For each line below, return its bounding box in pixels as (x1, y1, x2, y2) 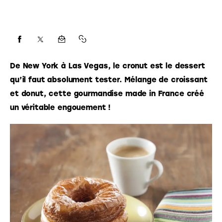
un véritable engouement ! (10, 103, 111, 112)
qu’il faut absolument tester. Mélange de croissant (10, 75, 210, 84)
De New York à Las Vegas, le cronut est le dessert (10, 61, 208, 70)
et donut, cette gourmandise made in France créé (10, 89, 207, 98)
